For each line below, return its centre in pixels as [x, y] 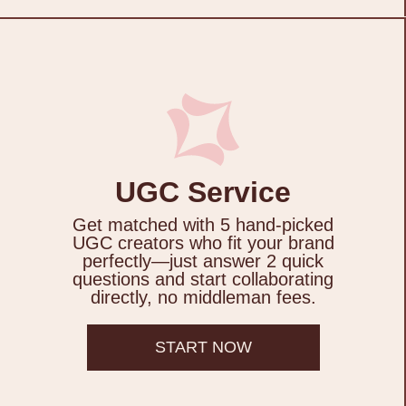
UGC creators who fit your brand [203, 243]
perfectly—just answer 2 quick [203, 261]
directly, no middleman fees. [203, 298]
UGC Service [203, 193]
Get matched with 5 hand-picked [203, 225]
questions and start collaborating [203, 280]
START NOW [203, 348]
